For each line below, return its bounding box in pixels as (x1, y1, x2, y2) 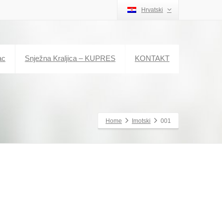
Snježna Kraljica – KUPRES (25, 54, 115, 62)
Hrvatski (141, 6, 163, 13)
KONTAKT (135, 54, 169, 62)
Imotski (132, 117, 151, 125)
